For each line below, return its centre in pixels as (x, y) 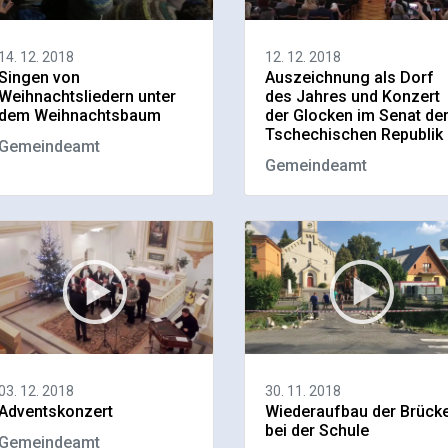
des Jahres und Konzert (352, 97)
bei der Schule (316, 430)
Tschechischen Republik (353, 135)
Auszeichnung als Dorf (349, 78)
